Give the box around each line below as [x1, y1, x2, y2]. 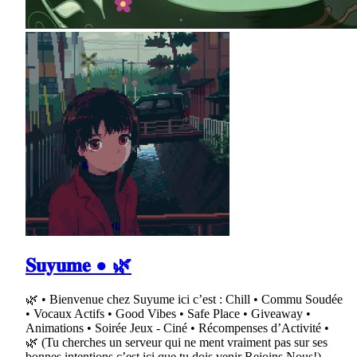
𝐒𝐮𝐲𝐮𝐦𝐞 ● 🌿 [25, 254, 131, 276]
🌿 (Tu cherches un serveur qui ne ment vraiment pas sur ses [25, 335, 328, 349]
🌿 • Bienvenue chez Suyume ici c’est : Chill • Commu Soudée [25, 292, 343, 306]
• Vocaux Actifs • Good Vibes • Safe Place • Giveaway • [25, 306, 311, 320]
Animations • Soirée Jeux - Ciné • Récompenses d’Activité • [25, 320, 329, 335]
